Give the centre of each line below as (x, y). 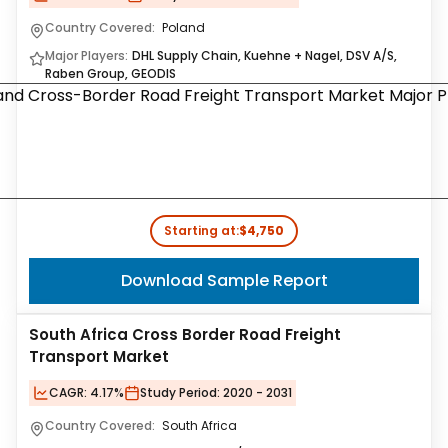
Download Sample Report (224, 280)
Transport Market (99, 356)
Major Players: (86, 55)
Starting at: (201, 230)
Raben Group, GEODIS (110, 73)
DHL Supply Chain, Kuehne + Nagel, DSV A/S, (264, 55)
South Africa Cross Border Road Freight (185, 334)
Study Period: (180, 392)
